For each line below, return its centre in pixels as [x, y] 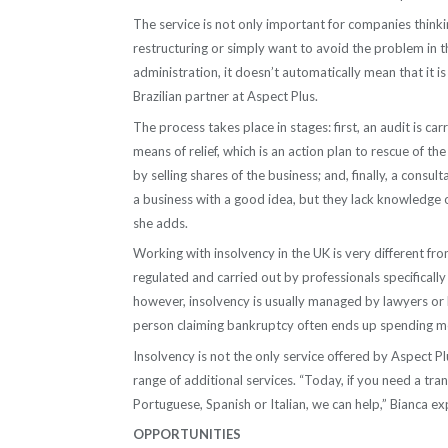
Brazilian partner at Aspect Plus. [225, 96]
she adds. [160, 222]
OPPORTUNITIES [187, 434]
